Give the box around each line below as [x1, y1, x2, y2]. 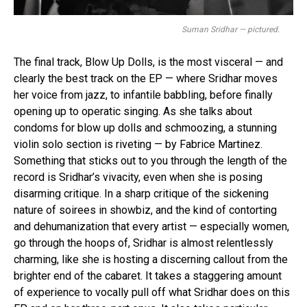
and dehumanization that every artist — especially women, [14, 220, 289, 234]
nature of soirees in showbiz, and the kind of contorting [14, 204, 277, 217]
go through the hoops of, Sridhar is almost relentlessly [14, 236, 273, 250]
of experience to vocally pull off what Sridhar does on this [14, 286, 290, 299]
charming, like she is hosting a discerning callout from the [14, 253, 288, 267]
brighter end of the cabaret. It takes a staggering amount [14, 269, 282, 283]
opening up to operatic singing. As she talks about [14, 105, 252, 119]
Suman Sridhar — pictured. [182, 25, 280, 35]
